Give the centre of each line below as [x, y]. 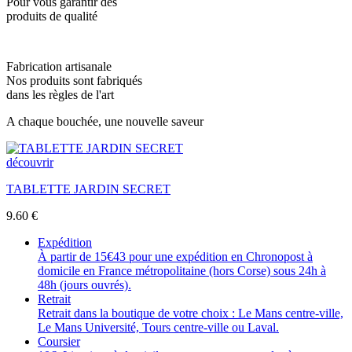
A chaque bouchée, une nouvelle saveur [105, 121]
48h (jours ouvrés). [84, 284]
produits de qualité [52, 16]
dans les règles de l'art [60, 94]
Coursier [59, 341]
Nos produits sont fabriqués [74, 80]
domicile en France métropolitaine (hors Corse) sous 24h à [182, 270]
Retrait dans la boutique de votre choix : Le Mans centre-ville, [191, 313]
